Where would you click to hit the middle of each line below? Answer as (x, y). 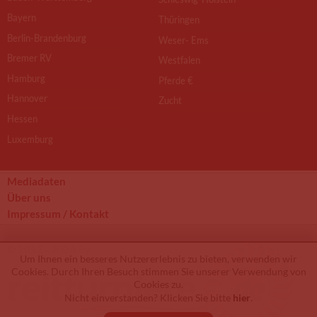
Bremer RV (29, 58)
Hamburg (26, 78)
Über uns (29, 197)
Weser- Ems (184, 40)
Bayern (22, 17)
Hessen (22, 119)
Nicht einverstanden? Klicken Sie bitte (149, 298)
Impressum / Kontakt (58, 213)
